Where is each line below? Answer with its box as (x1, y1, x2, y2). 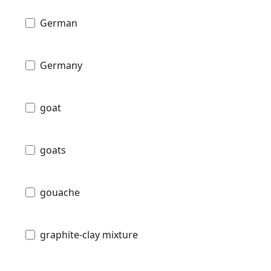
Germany (40, 59, 82, 73)
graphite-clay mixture (40, 228, 138, 242)
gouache (40, 186, 80, 200)
